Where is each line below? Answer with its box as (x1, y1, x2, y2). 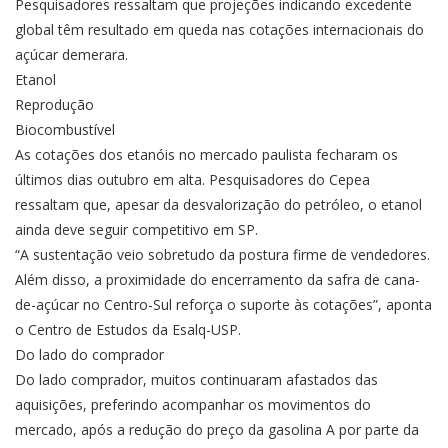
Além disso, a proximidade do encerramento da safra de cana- (15, 270, 420, 290)
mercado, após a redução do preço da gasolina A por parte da (15, 420, 419, 440)
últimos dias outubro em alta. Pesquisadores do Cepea (15, 170, 370, 190)
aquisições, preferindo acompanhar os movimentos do (15, 395, 371, 415)
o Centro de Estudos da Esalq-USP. (15, 320, 241, 340)
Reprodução (15, 95, 94, 115)
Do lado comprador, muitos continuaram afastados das (15, 370, 378, 390)
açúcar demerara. (15, 45, 128, 65)
